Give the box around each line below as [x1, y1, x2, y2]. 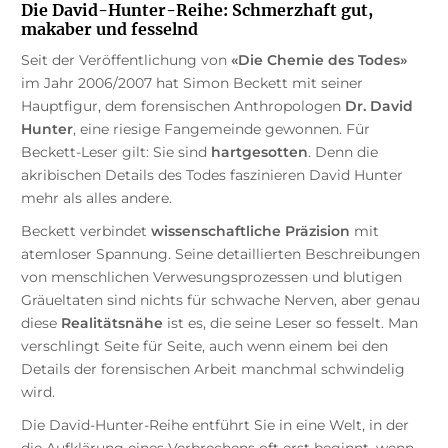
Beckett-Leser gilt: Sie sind [20, 143, 211, 162]
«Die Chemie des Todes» [230, 51, 407, 70]
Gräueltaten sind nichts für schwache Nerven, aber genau [20, 291, 420, 310]
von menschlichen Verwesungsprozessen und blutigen [20, 268, 402, 287]
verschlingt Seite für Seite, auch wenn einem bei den [20, 337, 388, 356]
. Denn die [307, 143, 378, 162]
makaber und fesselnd [20, 19, 198, 40]
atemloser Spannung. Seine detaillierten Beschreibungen [20, 245, 420, 264]
